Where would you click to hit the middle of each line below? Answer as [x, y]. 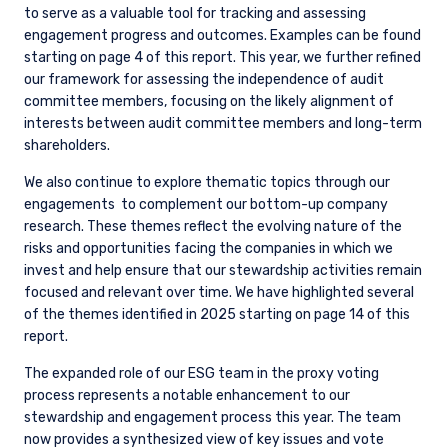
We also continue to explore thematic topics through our [207, 183]
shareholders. [68, 146]
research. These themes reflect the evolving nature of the [213, 227]
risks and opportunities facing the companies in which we [208, 249]
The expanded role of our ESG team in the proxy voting [201, 374]
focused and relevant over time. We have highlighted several [219, 293]
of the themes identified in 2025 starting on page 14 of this [217, 315]
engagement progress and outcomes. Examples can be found [222, 36]
